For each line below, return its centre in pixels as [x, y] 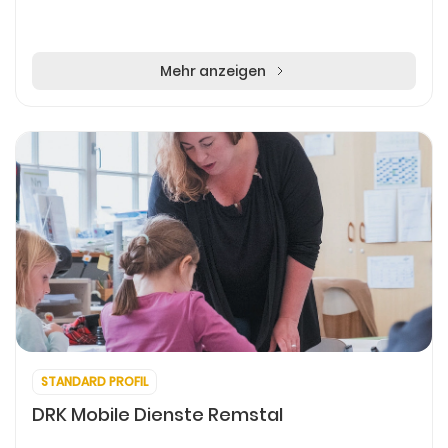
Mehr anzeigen [213, 71]
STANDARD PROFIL [94, 381]
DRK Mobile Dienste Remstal [157, 414]
